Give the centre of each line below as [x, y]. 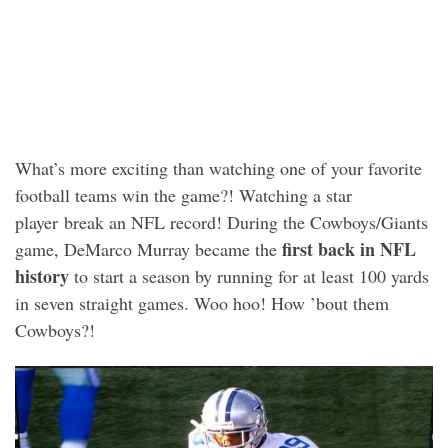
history [42, 275]
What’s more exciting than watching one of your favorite [218, 167]
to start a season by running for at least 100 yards [249, 275]
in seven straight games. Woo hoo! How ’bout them [202, 302]
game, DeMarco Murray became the [146, 248]
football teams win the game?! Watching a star [183, 194]
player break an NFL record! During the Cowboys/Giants [221, 221]
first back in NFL [346, 248]
